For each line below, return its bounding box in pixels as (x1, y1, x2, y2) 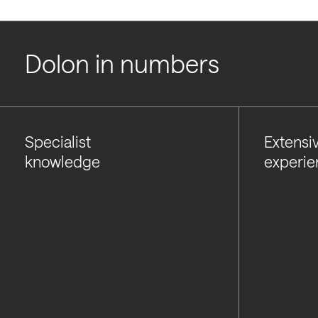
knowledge (24, 152, 100, 170)
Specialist (24, 132, 104, 150)
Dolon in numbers (24, 48, 219, 78)
